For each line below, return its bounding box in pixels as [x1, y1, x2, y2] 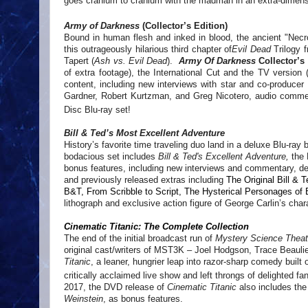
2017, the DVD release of [64, 282, 167, 293]
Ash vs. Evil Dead [94, 55, 168, 66]
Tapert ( [64, 55, 95, 66]
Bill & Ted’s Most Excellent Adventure [64, 128, 225, 139]
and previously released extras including [64, 175, 226, 186]
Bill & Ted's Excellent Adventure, [158, 151, 291, 162]
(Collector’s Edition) [142, 20, 228, 31]
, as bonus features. [103, 294, 186, 305]
